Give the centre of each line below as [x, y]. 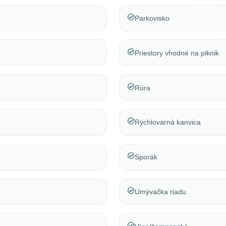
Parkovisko [152, 18]
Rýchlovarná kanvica [168, 122]
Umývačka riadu [160, 192]
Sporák [146, 157]
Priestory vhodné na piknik [177, 53]
